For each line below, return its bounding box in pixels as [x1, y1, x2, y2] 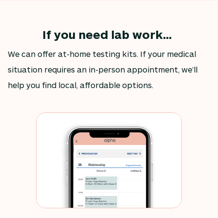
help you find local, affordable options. [8, 80, 153, 90]
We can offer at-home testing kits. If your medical [8, 49, 196, 58]
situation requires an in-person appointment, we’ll [8, 64, 198, 74]
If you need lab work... [42, 27, 172, 41]
